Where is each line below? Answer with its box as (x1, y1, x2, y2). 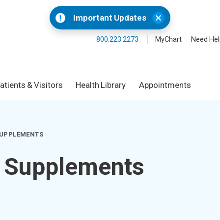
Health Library (76, 80, 126, 91)
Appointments (138, 80, 191, 91)
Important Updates (73, 12, 146, 23)
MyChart (155, 35, 182, 44)
